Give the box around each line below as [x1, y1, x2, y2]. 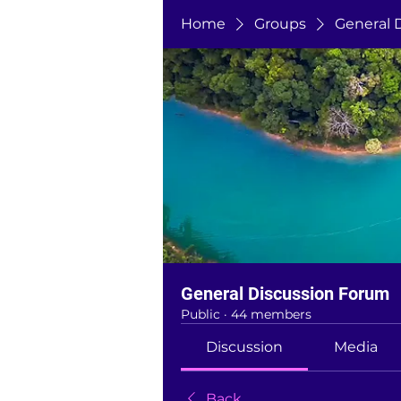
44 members [231, 306, 311, 322]
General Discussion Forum [181, 283, 389, 304]
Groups [254, 15, 306, 32]
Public [181, 306, 220, 322]
